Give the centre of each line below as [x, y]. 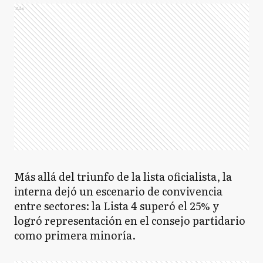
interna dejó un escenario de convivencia [118, 191]
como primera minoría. [75, 235]
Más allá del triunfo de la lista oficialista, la [123, 176]
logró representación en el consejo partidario [130, 220]
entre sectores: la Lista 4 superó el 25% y [117, 206]
